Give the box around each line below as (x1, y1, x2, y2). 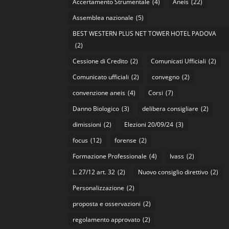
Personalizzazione (73, 184, 125, 193)
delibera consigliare (142, 104, 199, 113)
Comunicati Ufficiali (151, 57, 207, 66)
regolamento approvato (73, 215, 141, 224)
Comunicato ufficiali (73, 73, 129, 82)
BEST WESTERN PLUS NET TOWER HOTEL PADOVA (73, 29, 217, 38)
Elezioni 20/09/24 (124, 120, 174, 129)
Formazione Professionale (73, 152, 147, 161)
